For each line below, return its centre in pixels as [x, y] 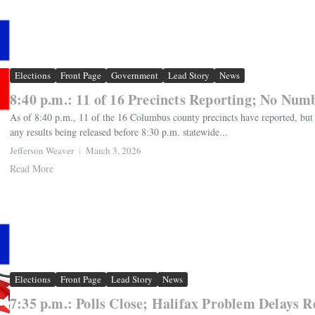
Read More [32, 168]
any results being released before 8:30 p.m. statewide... [119, 131]
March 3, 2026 [114, 150]
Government [135, 75]
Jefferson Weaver [42, 150]
